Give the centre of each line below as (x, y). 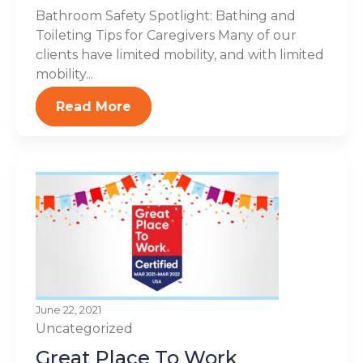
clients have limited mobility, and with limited (180, 54)
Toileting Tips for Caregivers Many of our (166, 35)
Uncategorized (84, 328)
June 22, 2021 (68, 310)
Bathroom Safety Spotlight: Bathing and (166, 15)
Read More (94, 106)
